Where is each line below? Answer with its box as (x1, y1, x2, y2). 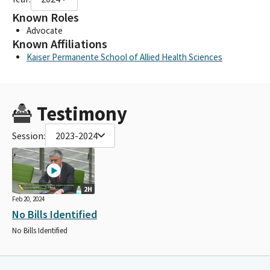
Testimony (36, 101, 127, 126)
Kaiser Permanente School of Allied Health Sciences (27, 51, 222, 63)
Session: (12, 129, 45, 142)
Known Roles (12, 9, 79, 25)
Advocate (27, 24, 63, 36)
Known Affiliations (12, 36, 107, 52)
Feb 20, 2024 (12, 194, 45, 203)
